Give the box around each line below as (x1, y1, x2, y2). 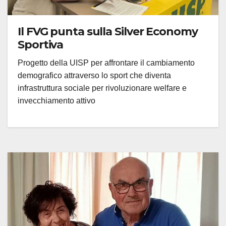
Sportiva (18, 38, 64, 52)
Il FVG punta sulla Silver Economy (18, 25, 198, 39)
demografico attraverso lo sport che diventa (18, 71, 171, 80)
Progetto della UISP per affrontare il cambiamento (18, 59, 195, 68)
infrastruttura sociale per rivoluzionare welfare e (18, 84, 187, 93)
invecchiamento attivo (18, 96, 95, 105)
